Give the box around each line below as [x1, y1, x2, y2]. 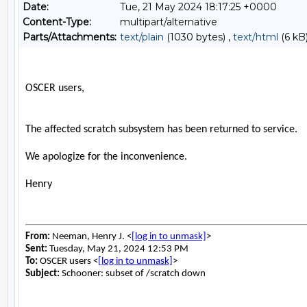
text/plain [120, 31, 164, 43]
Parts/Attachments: [23, 31, 116, 43]
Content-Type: [23, 16, 91, 28]
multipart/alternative [120, 16, 217, 28]
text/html [233, 31, 278, 43]
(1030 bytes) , [164, 31, 233, 43]
